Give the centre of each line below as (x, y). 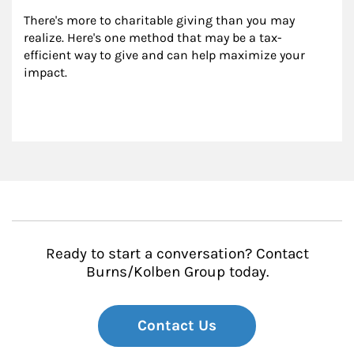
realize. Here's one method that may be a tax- (153, 38)
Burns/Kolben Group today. (177, 272)
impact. (45, 73)
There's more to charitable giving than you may (161, 21)
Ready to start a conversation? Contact (177, 254)
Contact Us (177, 326)
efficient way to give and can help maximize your (166, 55)
